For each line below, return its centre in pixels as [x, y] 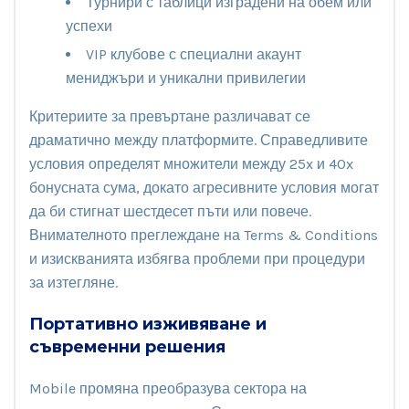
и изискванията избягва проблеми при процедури [197, 258]
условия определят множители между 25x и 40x [191, 163]
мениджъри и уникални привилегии [186, 78]
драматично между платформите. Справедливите [199, 140]
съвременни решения [127, 346]
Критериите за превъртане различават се [170, 116]
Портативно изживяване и [148, 324]
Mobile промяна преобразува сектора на [168, 388]
